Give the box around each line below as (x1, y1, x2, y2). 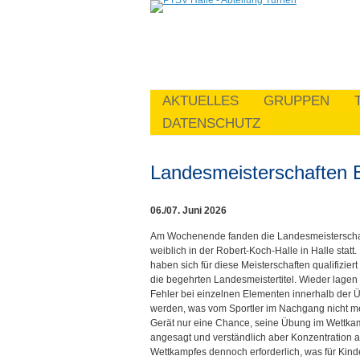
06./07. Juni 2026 (150, 205, 227, 216)
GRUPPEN (264, 93, 329, 108)
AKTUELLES (162, 93, 239, 108)
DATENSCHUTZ (162, 116, 260, 131)
